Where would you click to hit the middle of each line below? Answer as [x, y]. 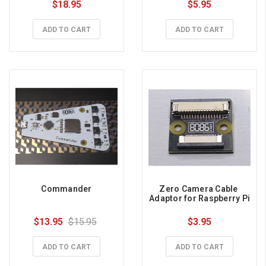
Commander [66, 189]
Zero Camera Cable [199, 189]
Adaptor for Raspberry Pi [199, 199]
